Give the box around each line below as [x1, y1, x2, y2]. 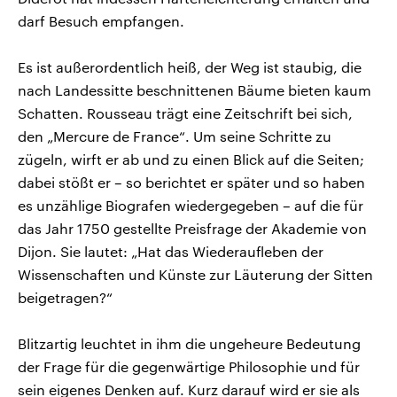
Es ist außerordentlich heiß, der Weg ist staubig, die [18, 58, 362, 75]
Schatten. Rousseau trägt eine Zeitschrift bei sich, [18, 104, 353, 121]
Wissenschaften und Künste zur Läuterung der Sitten [18, 265, 373, 283]
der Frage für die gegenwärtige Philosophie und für [18, 357, 360, 375]
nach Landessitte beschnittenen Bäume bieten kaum [18, 81, 371, 98]
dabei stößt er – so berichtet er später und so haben [18, 173, 365, 191]
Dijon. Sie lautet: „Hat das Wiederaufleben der [18, 242, 323, 260]
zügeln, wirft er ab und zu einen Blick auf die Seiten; [18, 150, 364, 167]
